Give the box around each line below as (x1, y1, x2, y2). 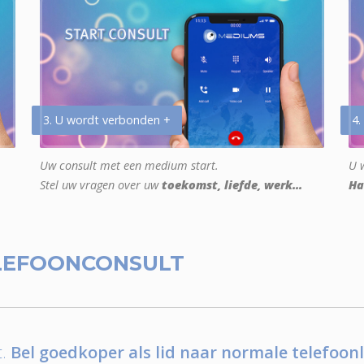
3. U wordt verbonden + (43, 112, 171, 128)
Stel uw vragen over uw (40, 177, 162, 193)
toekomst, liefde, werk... (162, 177, 302, 193)
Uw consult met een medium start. (40, 158, 219, 174)
